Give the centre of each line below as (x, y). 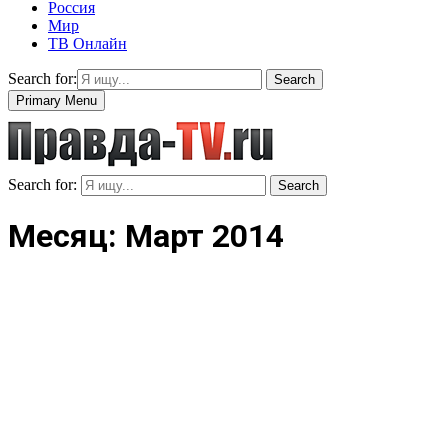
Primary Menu (56, 100)
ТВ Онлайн (87, 43)
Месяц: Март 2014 (146, 236)
